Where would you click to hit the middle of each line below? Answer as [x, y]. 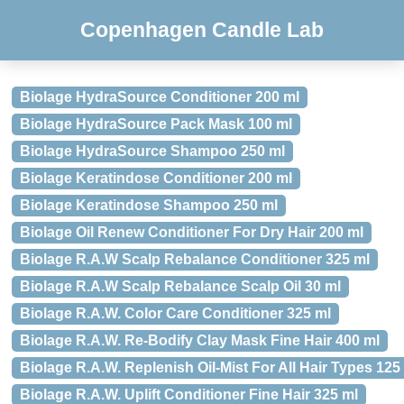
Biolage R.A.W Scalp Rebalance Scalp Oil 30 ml [180, 286]
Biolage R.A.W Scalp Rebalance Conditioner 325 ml [195, 259]
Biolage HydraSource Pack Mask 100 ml [156, 124]
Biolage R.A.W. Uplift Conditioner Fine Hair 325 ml [189, 395]
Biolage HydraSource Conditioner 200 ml [160, 97]
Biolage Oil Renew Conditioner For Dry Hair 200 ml [192, 232]
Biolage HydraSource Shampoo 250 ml [152, 151]
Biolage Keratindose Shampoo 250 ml [149, 205]
